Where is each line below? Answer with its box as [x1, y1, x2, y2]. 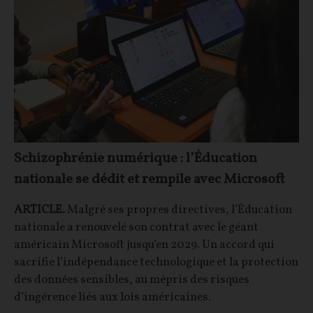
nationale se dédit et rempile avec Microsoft [14, 170, 285, 190]
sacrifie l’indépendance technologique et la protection [14, 254, 298, 271]
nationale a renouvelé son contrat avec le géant [14, 219, 259, 236]
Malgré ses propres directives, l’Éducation [65, 202, 292, 219]
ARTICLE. [14, 202, 65, 219]
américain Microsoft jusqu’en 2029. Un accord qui [14, 237, 275, 254]
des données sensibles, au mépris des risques [14, 272, 249, 289]
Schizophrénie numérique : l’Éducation [14, 149, 257, 169]
